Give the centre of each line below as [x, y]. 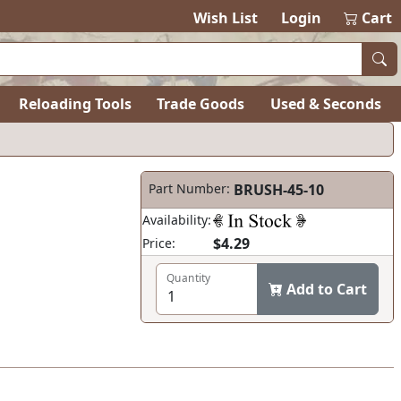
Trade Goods [201, 104]
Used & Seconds [325, 104]
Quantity [189, 278]
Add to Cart [327, 289]
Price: [159, 243]
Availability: [177, 220]
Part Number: [189, 188]
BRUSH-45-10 [279, 190]
